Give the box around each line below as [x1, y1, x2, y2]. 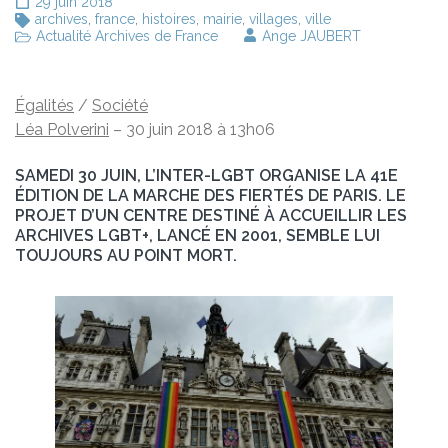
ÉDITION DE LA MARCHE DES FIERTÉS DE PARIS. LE [15, 186, 406, 206]
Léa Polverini [15, 120, 109, 140]
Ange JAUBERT [262, 28, 361, 45]
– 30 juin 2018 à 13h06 [109, 120, 275, 140]
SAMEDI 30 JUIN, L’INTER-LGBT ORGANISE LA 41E [15, 166, 398, 186]
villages [249, 11, 298, 28]
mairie [203, 11, 242, 28]
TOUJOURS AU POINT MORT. [15, 246, 237, 266]
